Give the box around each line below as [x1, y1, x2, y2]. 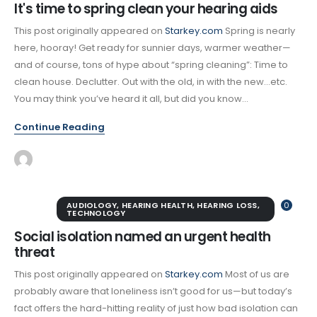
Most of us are [223, 267, 289, 281]
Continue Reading [14, 120, 105, 134]
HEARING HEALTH [122, 199, 192, 211]
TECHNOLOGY [67, 207, 126, 219]
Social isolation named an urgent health [14, 227, 271, 246]
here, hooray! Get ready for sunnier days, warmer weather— [14, 41, 291, 55]
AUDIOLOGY [67, 199, 117, 211]
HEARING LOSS [197, 199, 258, 211]
